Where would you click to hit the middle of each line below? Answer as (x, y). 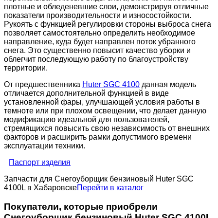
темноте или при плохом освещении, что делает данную (105, 110)
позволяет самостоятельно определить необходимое (100, 33)
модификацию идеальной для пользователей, (87, 119)
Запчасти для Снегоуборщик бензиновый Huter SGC (99, 179)
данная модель (168, 84)
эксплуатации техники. (45, 145)
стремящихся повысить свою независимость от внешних (107, 128)
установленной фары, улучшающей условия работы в (102, 102)
